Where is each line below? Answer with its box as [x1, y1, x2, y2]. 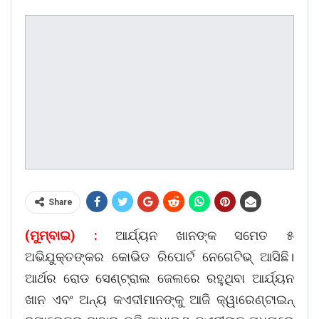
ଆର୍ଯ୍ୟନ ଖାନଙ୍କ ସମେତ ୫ [97, 228, 295, 244]
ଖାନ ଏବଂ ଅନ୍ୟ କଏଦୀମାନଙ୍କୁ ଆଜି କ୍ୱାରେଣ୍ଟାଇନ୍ [25, 292, 294, 308]
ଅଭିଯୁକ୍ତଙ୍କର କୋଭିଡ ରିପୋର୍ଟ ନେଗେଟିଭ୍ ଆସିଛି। [25, 249, 294, 265]
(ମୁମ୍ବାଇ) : [25, 228, 98, 244]
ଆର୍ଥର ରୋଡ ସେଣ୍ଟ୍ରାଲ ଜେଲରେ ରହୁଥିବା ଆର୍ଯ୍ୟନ [25, 271, 294, 286]
